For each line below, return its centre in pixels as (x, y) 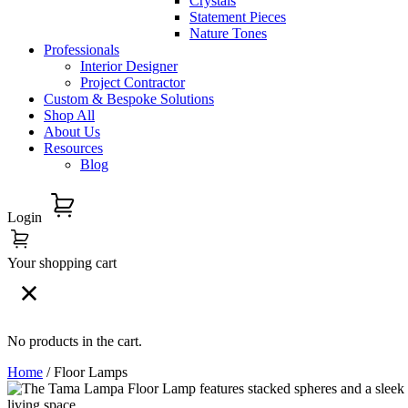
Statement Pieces (238, 17)
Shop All (69, 115)
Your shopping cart (62, 263)
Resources (73, 148)
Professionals (82, 50)
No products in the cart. (75, 341)
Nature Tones (228, 33)
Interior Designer (129, 66)
